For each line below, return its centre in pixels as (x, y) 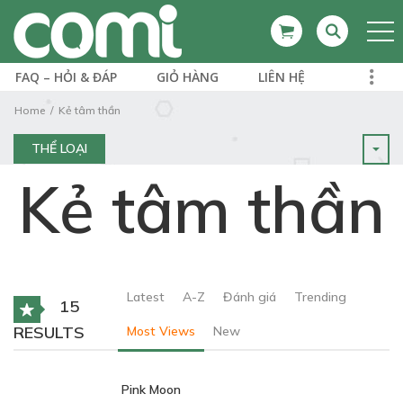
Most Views (161, 331)
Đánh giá (249, 297)
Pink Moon (151, 390)
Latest (145, 297)
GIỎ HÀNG (188, 77)
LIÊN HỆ (282, 77)
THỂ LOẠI (59, 148)
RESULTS (49, 332)
